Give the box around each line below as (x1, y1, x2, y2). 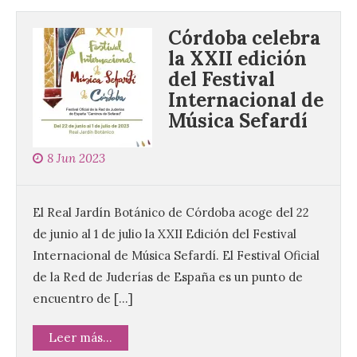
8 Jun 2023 (47, 151, 105, 167)
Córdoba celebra (168, 25, 320, 51)
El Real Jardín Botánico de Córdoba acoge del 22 (33, 205, 309, 221)
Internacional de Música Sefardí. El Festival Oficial (33, 248, 320, 264)
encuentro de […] (33, 291, 133, 307)
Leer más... (49, 330, 112, 346)
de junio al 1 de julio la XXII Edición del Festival (33, 226, 296, 242)
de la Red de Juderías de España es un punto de (33, 269, 303, 285)
